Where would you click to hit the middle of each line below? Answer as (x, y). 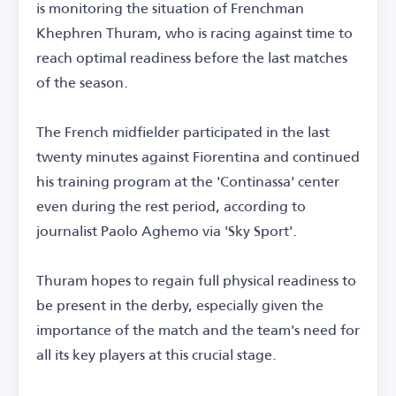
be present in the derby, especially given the (180, 305)
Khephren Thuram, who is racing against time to (194, 33)
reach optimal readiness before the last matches (192, 57)
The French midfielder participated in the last (183, 132)
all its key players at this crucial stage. (156, 354)
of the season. (82, 82)
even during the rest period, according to (171, 206)
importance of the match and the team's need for (198, 330)
